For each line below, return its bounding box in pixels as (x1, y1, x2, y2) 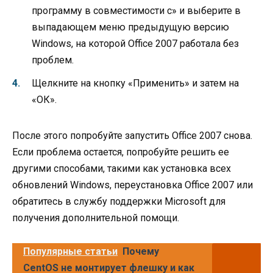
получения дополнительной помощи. (12, 212, 179, 224)
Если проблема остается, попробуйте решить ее (12, 146, 229, 158)
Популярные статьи (23, 245, 118, 257)
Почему (122, 245, 159, 257)
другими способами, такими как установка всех (12, 163, 231, 175)
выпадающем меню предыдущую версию (32, 21, 229, 34)
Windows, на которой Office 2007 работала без (32, 38, 239, 50)
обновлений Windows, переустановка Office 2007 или (12, 179, 253, 191)
